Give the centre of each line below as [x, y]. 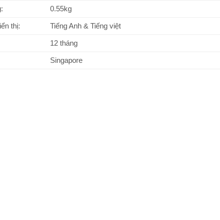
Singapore [66, 60]
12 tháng [64, 43]
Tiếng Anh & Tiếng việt [85, 26]
